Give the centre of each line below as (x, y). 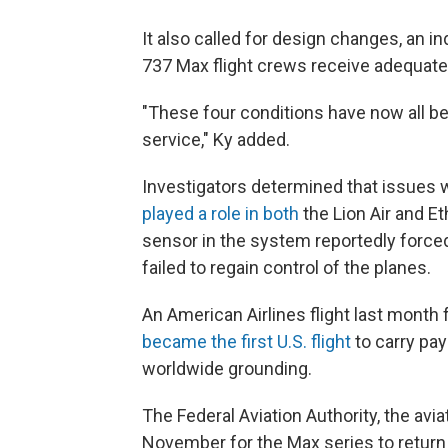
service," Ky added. (216, 139)
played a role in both (220, 213)
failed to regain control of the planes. (286, 267)
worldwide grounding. (227, 368)
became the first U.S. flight (246, 341)
